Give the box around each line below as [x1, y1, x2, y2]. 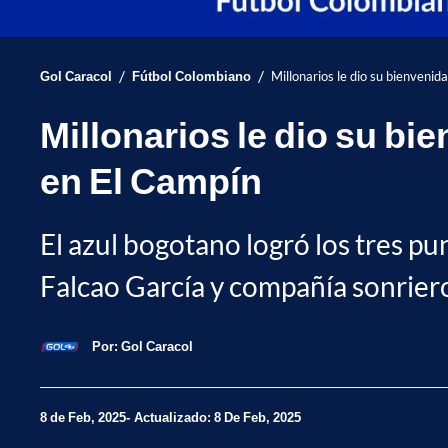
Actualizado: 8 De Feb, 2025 [134, 409, 301, 426]
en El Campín [40, 157, 262, 202]
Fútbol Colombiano [132, 67, 251, 84]
